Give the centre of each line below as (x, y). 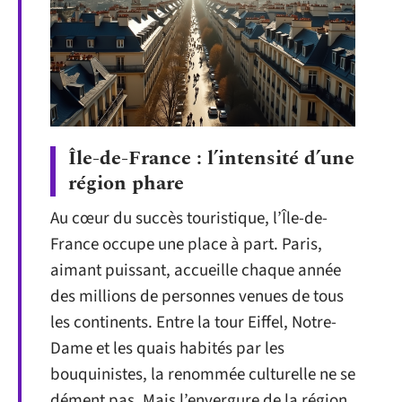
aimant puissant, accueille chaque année (196, 271)
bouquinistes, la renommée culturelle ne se (203, 375)
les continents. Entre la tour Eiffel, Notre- (193, 323)
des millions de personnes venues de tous (197, 297)
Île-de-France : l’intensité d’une (211, 159)
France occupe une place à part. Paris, (186, 245)
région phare (126, 184)
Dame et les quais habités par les (167, 349)
